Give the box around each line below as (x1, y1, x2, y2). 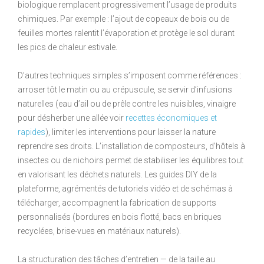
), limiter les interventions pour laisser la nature (45, 127, 216, 137)
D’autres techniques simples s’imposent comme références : (18, 70, 242, 80)
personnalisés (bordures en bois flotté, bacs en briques (18, 212, 222, 222)
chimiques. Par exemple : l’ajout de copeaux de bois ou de (18, 14, 229, 24)
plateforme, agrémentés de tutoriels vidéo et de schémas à (18, 183, 233, 193)
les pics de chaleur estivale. (18, 42, 117, 52)
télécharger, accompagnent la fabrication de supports (18, 197, 216, 207)
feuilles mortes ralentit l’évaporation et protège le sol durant (18, 28, 235, 38)
